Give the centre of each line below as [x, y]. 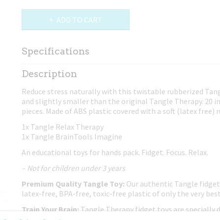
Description [49, 74]
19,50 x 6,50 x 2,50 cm [185, 79]
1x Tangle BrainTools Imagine [72, 137]
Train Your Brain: [50, 209]
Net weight [36, 69]
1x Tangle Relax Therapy [63, 127]
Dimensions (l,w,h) [46, 79]
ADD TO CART [79, 20]
